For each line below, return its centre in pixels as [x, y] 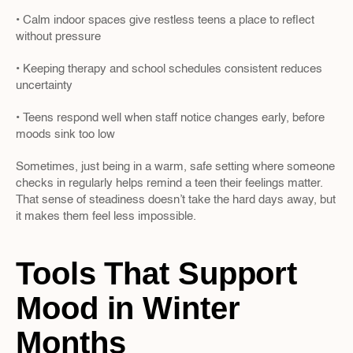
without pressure [58, 37]
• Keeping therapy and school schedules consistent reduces [169, 69]
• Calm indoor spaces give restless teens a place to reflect [165, 20]
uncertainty [44, 85]
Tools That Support [157, 273]
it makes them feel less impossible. [106, 216]
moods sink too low [65, 134]
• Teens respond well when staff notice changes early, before [170, 118]
